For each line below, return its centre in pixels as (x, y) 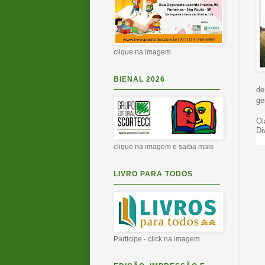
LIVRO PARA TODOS (153, 174)
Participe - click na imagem (157, 239)
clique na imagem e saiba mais (164, 147)
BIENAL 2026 (139, 79)
